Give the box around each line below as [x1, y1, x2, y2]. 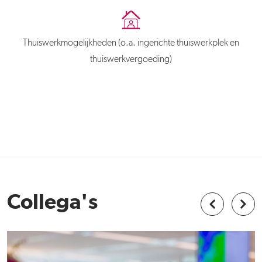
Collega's [7, 192, 98, 213]
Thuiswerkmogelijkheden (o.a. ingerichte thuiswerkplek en [23, 38, 239, 48]
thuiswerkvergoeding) [90, 54, 172, 64]
